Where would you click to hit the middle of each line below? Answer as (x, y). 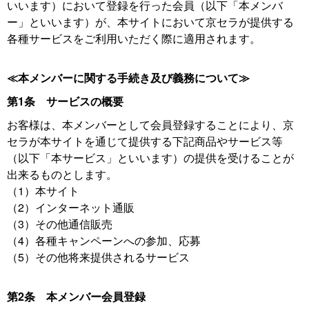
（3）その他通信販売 (60, 224)
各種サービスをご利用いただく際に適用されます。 (134, 38)
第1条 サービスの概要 (65, 101)
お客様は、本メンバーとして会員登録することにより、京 (150, 124)
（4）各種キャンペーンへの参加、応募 (104, 240)
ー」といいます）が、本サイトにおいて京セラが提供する (150, 22)
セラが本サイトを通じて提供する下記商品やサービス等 (145, 141)
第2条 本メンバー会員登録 (76, 296)
